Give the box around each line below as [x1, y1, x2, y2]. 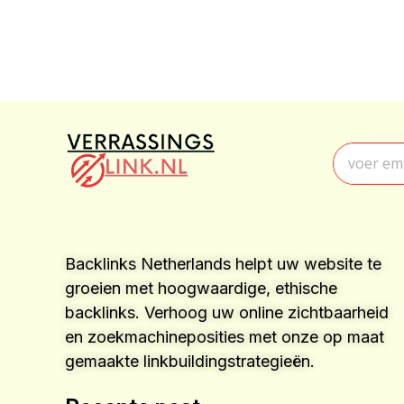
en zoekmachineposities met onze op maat [65, 326, 384, 346]
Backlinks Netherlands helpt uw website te [65, 253, 381, 273]
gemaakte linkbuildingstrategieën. [65, 351, 315, 371]
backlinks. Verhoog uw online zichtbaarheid [65, 302, 389, 322]
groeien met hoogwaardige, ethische [65, 278, 337, 298]
